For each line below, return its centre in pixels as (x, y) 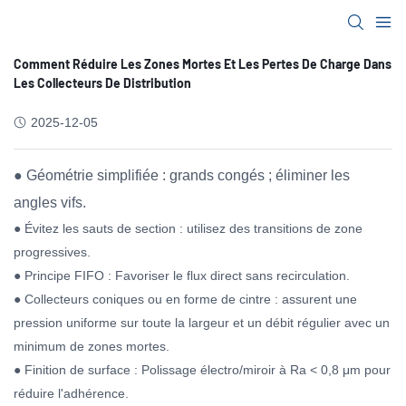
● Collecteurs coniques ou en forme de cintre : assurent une (185, 299)
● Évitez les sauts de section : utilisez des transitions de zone (188, 228)
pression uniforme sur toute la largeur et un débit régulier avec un (202, 323)
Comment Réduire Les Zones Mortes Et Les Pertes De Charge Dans (203, 64)
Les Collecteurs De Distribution (102, 83)
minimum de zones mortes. (92, 346)
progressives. (52, 252)
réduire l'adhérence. (71, 393)
